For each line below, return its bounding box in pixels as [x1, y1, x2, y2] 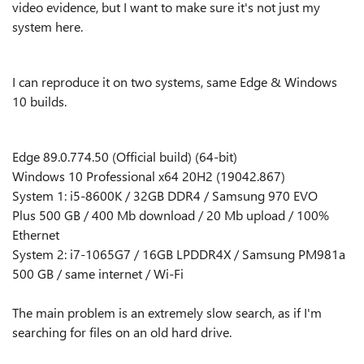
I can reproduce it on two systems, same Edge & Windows [12, 73, 337, 90]
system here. [12, 18, 86, 35]
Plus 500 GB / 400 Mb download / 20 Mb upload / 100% [12, 206, 329, 223]
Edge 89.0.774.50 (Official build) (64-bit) [12, 148, 237, 165]
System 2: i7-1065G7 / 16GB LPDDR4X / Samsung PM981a [12, 245, 345, 262]
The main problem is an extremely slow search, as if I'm [12, 304, 322, 321]
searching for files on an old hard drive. [12, 323, 232, 340]
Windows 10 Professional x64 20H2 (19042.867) [12, 167, 285, 184]
